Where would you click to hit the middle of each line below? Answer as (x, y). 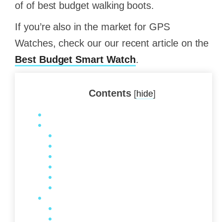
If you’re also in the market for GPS (92, 27)
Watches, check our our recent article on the (112, 43)
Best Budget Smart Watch (75, 60)
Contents (110, 93)
